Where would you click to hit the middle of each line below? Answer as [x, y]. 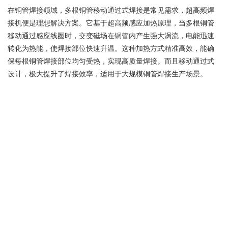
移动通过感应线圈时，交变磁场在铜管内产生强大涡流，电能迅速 [111, 35]
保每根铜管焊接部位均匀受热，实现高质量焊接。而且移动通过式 [111, 61]
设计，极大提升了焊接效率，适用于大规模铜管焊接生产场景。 [107, 73]
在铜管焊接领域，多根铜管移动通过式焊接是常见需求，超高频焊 [111, 10]
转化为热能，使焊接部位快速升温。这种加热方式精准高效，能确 [111, 48]
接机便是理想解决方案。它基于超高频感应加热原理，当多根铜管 [111, 22]
